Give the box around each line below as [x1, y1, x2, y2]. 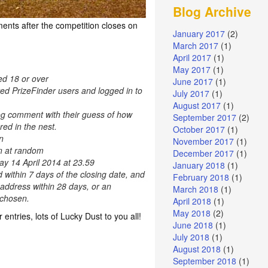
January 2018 [173, 159, 226, 172]
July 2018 [173, 231, 210, 243]
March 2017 [173, 39, 219, 52]
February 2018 [173, 171, 230, 184]
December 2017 [173, 147, 234, 160]
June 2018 [173, 219, 214, 232]
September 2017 [173, 111, 237, 124]
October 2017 [173, 123, 226, 136]
